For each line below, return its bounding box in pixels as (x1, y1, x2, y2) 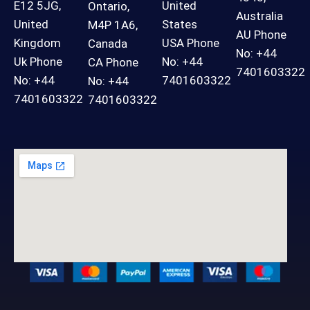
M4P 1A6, (88, 17, 138, 32)
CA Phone (88, 55, 138, 69)
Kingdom (14, 35, 61, 50)
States (162, 17, 197, 31)
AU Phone (236, 27, 286, 42)
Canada (88, 36, 127, 51)
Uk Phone (14, 54, 62, 69)
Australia (236, 8, 283, 23)
